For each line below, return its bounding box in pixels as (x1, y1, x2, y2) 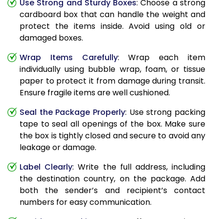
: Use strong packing (125, 107, 205, 118)
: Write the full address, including (72, 161, 206, 173)
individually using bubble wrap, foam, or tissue (20, 64, 205, 75)
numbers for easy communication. (20, 197, 152, 208)
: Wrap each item (117, 52, 206, 64)
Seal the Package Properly (20, 107, 125, 118)
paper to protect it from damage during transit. (20, 75, 205, 87)
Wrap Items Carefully (20, 52, 118, 64)
